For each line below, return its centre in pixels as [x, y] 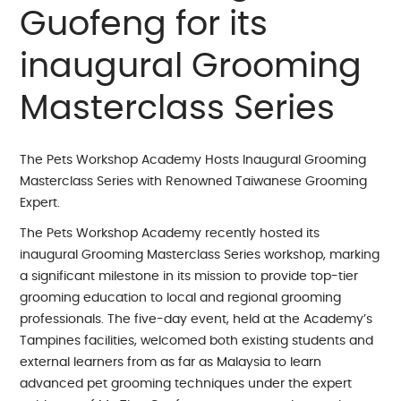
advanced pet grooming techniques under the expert [186, 384]
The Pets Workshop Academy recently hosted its [170, 233]
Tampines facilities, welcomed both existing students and [197, 341]
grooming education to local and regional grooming [181, 298]
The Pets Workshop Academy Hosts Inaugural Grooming [193, 160]
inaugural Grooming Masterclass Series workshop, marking [200, 255]
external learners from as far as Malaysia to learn [171, 362]
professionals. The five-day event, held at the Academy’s [196, 319]
